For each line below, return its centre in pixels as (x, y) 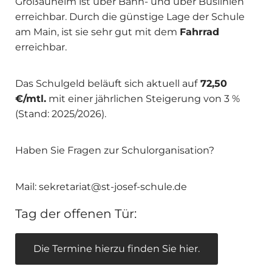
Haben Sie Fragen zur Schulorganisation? (116, 151)
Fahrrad (199, 32)
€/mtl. (31, 99)
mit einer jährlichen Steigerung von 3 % (143, 99)
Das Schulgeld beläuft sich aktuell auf (106, 84)
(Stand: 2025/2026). (62, 114)
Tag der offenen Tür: (76, 214)
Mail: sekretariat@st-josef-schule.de (101, 187)
